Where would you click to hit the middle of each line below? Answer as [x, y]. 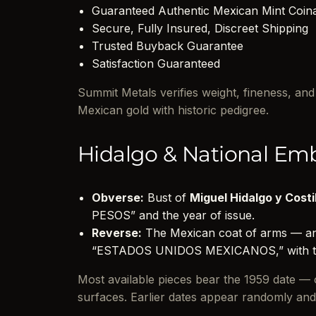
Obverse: [118, 198]
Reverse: [117, 233]
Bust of [167, 198]
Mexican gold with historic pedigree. [173, 110]
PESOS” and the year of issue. [173, 215]
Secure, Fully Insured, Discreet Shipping [200, 29]
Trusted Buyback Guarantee [168, 46]
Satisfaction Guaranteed [156, 64]
